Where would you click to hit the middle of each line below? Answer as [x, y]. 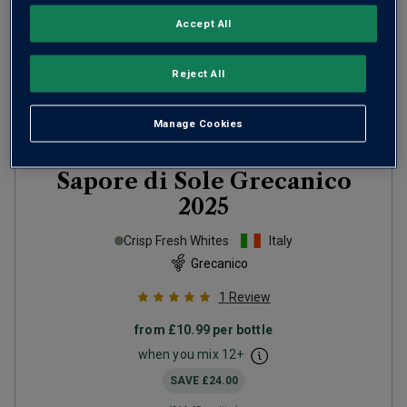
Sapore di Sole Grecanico [203, 181]
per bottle [241, 330]
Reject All [199, 73]
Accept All [203, 23]
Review [249, 297]
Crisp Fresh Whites [176, 241]
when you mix [179, 354]
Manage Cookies [198, 123]
